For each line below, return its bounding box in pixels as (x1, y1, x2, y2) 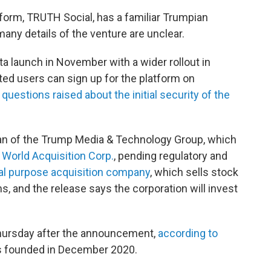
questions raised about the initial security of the (2, 88, 230, 101)
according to (158, 226, 218, 240)
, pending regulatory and (114, 149, 227, 162)
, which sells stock (150, 165, 238, 178)
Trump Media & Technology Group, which (41, 132, 237, 146)
